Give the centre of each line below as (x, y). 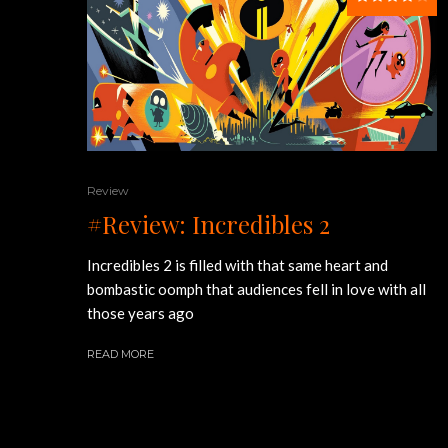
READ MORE (120, 354)
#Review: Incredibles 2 (208, 224)
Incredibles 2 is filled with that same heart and (237, 265)
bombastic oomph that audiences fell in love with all (256, 289)
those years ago (140, 313)
